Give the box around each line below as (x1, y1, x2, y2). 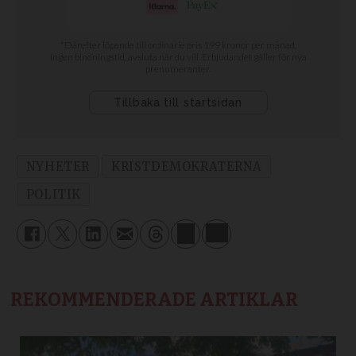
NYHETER (25, 158, 90, 174)
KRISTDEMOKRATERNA (110, 158, 262, 174)
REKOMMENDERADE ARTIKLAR (10, 288, 299, 311)
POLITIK (25, 186, 81, 202)
